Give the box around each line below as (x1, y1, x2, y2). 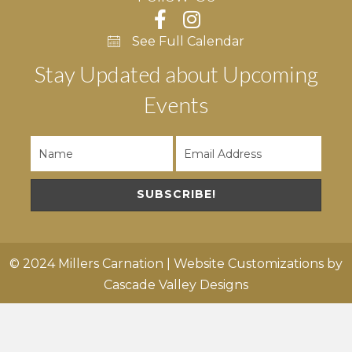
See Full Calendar (132, 34, 244, 49)
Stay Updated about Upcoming (34, 60, 318, 88)
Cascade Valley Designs (104, 277, 248, 293)
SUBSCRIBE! (136, 187, 216, 202)
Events (143, 91, 209, 119)
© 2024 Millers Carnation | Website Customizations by (9, 256, 343, 272)
